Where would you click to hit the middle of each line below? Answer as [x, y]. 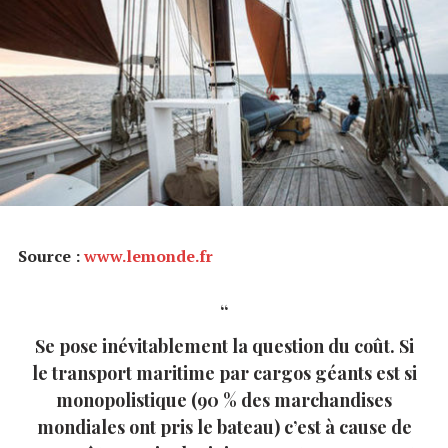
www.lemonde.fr [148, 255]
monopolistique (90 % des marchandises [224, 399]
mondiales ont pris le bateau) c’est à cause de [224, 426]
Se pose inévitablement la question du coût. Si [224, 345]
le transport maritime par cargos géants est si [224, 372]
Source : [51, 255]
